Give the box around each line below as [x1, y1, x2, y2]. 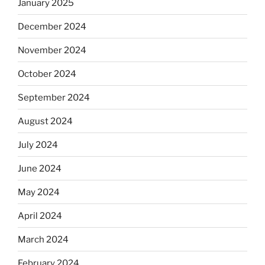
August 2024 [18, 115, 73, 127]
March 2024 [18, 234, 69, 245]
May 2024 [18, 186, 60, 198]
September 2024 [18, 92, 90, 103]
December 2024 [18, 21, 86, 32]
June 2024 [18, 163, 62, 174]
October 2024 [18, 68, 76, 79]
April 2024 [18, 210, 62, 221]
